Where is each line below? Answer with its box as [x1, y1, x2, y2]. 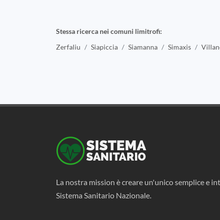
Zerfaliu [56, 42, 81, 51]
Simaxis [168, 42, 191, 51]
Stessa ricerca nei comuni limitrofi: [56, 27, 162, 35]
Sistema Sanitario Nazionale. [56, 191, 151, 200]
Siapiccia [91, 42, 118, 51]
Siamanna [128, 42, 158, 51]
